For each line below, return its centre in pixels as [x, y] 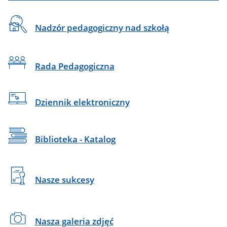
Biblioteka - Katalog [75, 139]
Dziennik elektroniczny [82, 102]
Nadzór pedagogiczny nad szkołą [102, 27]
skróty [19, 31]
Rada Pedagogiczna [74, 66]
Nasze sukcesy [64, 179]
